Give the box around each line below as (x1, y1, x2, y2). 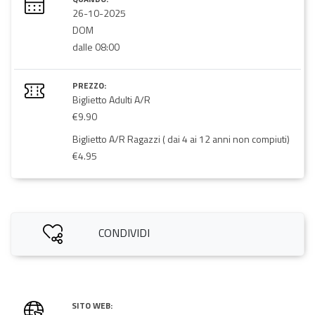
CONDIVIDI (98, 224, 150, 242)
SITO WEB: (72, 299, 113, 313)
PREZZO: (72, 79, 106, 93)
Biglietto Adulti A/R (72, 92, 150, 108)
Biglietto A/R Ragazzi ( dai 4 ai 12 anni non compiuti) (72, 131, 290, 147)
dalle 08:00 (72, 39, 120, 55)
